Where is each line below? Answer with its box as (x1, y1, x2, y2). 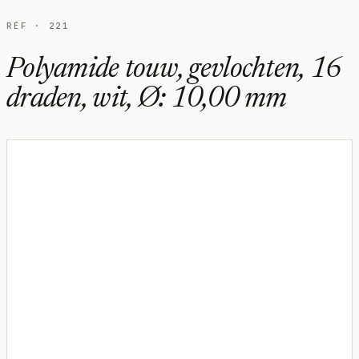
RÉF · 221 (6, 19, 70, 31)
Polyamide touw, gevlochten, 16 (6, 55, 341, 85)
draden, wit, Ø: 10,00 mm (6, 85, 287, 115)
